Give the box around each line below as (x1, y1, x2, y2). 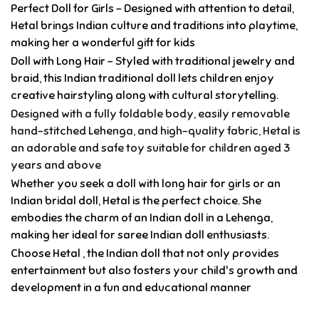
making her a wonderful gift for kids (11, 36, 195, 51)
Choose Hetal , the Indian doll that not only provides (11, 246, 279, 261)
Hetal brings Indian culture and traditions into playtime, (11, 19, 298, 33)
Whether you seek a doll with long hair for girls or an (11, 177, 281, 192)
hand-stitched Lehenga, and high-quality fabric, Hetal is (11, 124, 300, 139)
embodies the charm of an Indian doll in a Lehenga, (11, 211, 273, 226)
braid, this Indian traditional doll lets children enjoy (11, 71, 274, 86)
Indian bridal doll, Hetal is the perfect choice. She (11, 194, 261, 209)
